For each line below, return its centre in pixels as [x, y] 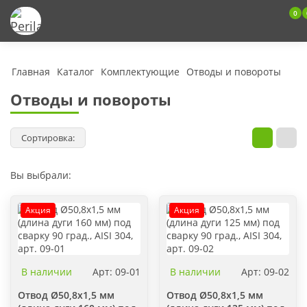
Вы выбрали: [41, 175]
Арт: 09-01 [116, 272]
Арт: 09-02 [265, 272]
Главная [31, 72]
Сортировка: [48, 138]
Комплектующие [140, 72]
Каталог [75, 72]
